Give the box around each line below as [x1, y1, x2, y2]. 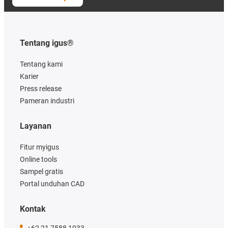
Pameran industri [20, 96, 74, 105]
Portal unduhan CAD [20, 179, 84, 188]
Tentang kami [20, 60, 63, 68]
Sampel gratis [20, 167, 63, 176]
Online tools [20, 155, 57, 163]
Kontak [20, 204, 46, 214]
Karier [20, 72, 39, 80]
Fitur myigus [20, 142, 59, 151]
